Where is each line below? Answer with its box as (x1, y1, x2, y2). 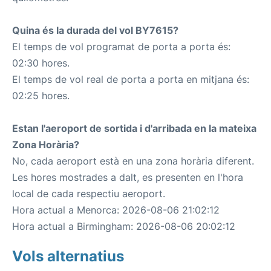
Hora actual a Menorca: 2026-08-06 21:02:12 (12, 204, 220, 216)
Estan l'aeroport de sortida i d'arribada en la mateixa (12, 122, 256, 134)
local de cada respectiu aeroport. (12, 188, 165, 200)
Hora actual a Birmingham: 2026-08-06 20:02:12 (12, 220, 235, 232)
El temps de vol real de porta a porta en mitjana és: (12, 73, 249, 85)
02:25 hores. (12, 90, 70, 102)
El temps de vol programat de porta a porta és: (12, 41, 230, 53)
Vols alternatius (12, 247, 124, 265)
